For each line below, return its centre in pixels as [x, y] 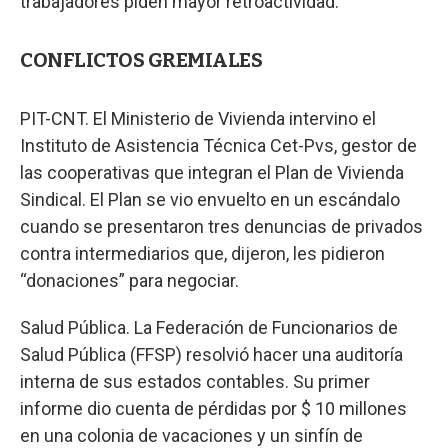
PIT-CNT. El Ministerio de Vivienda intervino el [198, 118]
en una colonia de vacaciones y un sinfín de [191, 435]
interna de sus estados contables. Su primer [195, 381]
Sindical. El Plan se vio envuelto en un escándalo [210, 199]
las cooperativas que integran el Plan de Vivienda [212, 172]
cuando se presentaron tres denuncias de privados [221, 226]
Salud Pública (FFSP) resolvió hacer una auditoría [211, 354]
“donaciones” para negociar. [129, 280]
